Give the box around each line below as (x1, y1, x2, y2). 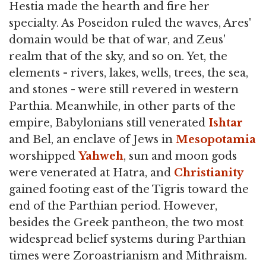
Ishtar (208, 116, 243, 129)
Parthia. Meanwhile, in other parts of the (9, 99, 236, 113)
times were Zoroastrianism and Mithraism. (9, 249, 247, 262)
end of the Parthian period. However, (9, 199, 217, 213)
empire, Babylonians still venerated (9, 116, 208, 129)
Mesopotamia (176, 132, 256, 146)
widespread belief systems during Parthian (9, 232, 246, 246)
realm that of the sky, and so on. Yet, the (9, 49, 227, 63)
